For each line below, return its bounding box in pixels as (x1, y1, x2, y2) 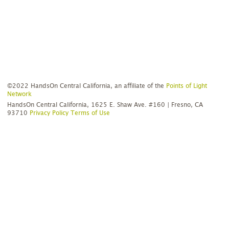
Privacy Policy (30, 110, 69, 116)
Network (7, 91, 32, 97)
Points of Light (166, 83, 208, 89)
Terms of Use (71, 110, 110, 116)
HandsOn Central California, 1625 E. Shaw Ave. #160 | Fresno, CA (7, 102, 203, 108)
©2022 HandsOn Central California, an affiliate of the (7, 83, 167, 89)
